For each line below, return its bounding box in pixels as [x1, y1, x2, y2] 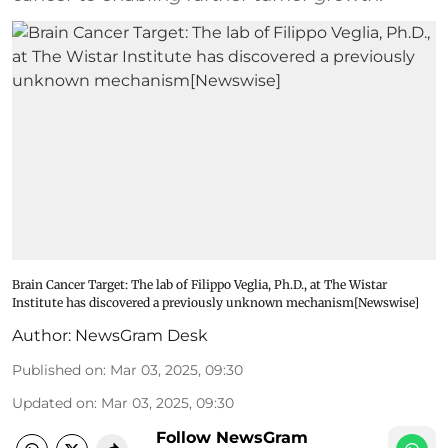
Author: [12, 325, 71, 345]
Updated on [12, 393, 94, 412]
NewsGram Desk [75, 325, 208, 345]
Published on [12, 360, 103, 379]
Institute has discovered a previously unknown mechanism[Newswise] [12, 294, 419, 310]
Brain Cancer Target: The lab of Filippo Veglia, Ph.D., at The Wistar [12, 276, 387, 292]
